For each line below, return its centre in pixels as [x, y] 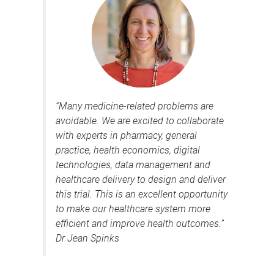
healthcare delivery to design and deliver [141, 179]
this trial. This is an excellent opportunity [142, 194]
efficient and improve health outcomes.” [140, 223]
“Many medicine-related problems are [135, 106]
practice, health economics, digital [128, 150]
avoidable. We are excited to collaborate [140, 120]
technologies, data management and [133, 165]
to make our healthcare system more [133, 209]
